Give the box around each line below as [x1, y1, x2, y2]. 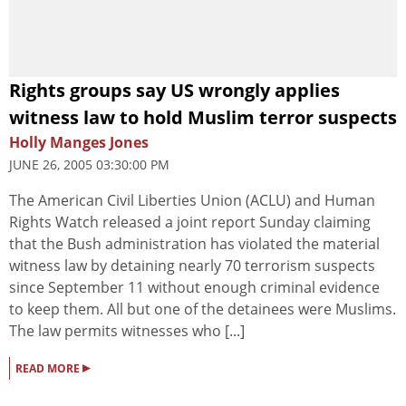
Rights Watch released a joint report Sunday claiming [9, 212, 371, 233]
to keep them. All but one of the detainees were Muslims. [9, 299, 396, 320]
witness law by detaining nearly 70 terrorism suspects [9, 256, 375, 276]
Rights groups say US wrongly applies [9, 78, 340, 103]
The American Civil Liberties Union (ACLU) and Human [9, 190, 375, 211]
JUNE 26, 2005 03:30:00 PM [9, 156, 169, 174]
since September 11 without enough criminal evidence [9, 277, 380, 298]
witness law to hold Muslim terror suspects [9, 105, 397, 130]
